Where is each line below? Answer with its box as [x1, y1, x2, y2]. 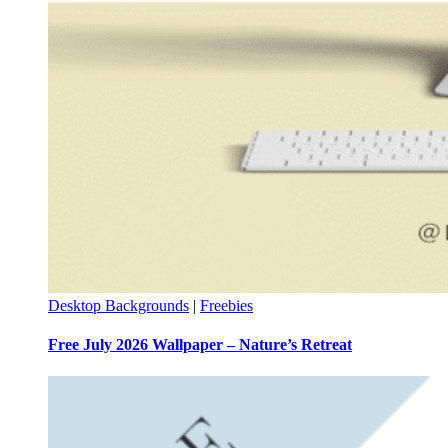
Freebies [200, 297, 253, 315]
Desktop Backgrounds [48, 297, 189, 315]
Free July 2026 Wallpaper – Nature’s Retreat [48, 336, 352, 354]
